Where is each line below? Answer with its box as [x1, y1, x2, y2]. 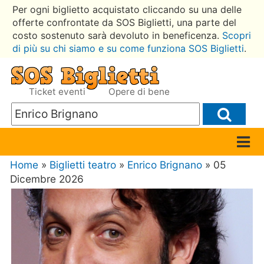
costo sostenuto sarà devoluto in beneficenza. [12, 29, 222, 41]
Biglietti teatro [49, 159, 117, 171]
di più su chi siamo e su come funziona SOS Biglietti [12, 42, 244, 54]
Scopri [222, 29, 251, 41]
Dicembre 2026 [10, 173, 84, 186]
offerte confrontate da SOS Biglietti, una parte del [12, 16, 236, 28]
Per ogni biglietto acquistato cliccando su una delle [12, 3, 242, 15]
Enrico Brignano [127, 159, 203, 171]
